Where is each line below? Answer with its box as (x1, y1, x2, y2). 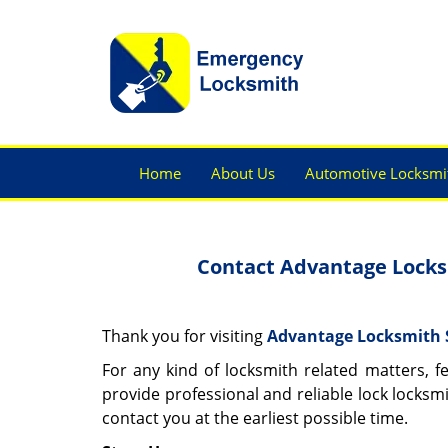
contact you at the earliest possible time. (102, 407, 408, 429)
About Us (211, 163, 275, 183)
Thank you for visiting (102, 325, 267, 347)
